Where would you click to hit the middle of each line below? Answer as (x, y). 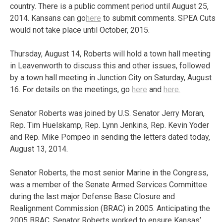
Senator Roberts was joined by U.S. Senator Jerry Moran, (107, 113)
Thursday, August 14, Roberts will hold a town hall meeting (110, 54)
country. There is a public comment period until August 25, (109, 6)
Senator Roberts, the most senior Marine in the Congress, (109, 172)
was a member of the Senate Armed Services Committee (109, 184)
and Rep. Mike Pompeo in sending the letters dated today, (110, 137)
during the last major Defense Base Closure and (92, 196)
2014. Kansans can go (48, 18)
